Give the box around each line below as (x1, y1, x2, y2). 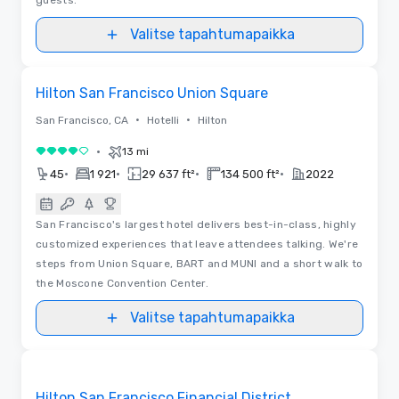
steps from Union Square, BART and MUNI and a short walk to (36, 256, 363, 270)
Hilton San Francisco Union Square (36, 84, 268, 102)
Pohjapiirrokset (161, 60, 238, 73)
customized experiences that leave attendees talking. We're (36, 237, 359, 250)
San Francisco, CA (36, 113, 128, 126)
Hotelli (147, 113, 179, 126)
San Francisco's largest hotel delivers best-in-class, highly (36, 217, 356, 231)
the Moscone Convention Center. (36, 276, 209, 289)
